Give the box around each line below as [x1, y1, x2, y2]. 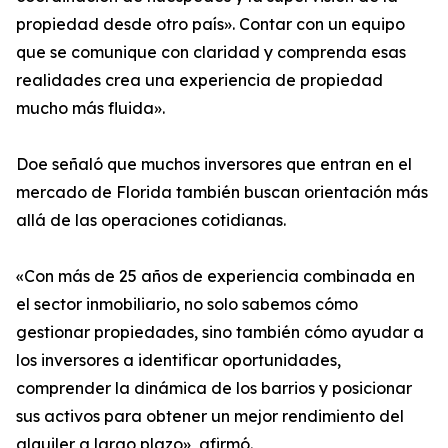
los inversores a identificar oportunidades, [16, 350, 341, 371]
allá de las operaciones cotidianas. [16, 210, 286, 231]
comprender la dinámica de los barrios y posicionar [16, 378, 412, 399]
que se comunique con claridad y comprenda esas [16, 42, 406, 63]
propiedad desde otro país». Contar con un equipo [16, 14, 405, 35]
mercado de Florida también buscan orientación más [16, 182, 428, 203]
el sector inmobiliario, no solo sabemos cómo [16, 294, 358, 315]
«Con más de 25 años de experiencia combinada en [16, 266, 415, 287]
